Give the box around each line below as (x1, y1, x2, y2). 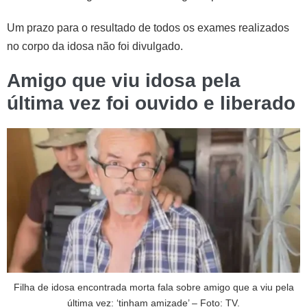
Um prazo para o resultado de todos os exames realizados (7, 21, 289, 34)
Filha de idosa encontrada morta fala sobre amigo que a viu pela (13, 281, 294, 293)
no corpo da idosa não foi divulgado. (7, 40, 183, 52)
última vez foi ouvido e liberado (7, 92, 295, 114)
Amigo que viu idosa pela (7, 69, 241, 91)
